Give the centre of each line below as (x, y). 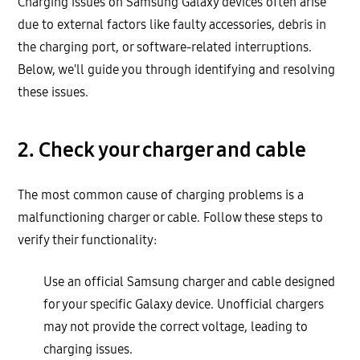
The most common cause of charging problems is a (161, 195)
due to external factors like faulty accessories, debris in (172, 25)
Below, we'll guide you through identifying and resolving (177, 70)
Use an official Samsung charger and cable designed (190, 282)
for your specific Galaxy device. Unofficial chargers (184, 305)
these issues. (53, 92)
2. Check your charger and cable (162, 150)
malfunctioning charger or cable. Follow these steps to (171, 218)
